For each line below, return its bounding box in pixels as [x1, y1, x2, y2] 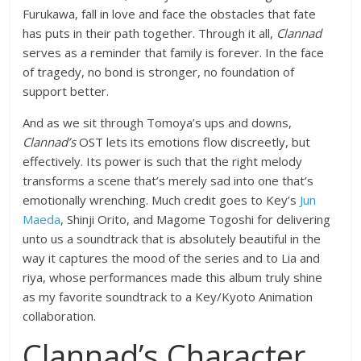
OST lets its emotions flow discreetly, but [76, 134, 311, 150]
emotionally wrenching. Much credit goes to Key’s [23, 192, 297, 208]
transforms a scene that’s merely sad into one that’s [23, 172, 314, 189]
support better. [23, 83, 110, 99]
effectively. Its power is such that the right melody [23, 153, 303, 169]
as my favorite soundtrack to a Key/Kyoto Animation [23, 288, 313, 305]
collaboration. [23, 308, 97, 324]
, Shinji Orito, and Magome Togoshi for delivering [60, 211, 331, 227]
